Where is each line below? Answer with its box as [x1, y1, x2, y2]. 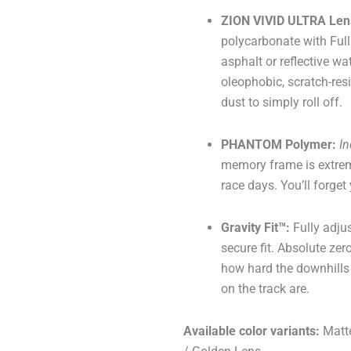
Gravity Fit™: [221, 220, 290, 236]
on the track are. [221, 281, 309, 297]
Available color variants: [183, 324, 320, 339]
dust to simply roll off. [221, 95, 342, 110]
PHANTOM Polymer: [221, 137, 336, 153]
